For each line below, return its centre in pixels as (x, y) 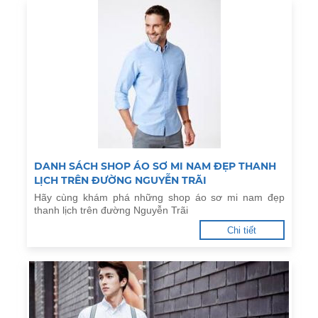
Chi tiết (242, 230)
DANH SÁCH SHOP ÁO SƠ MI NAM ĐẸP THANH (155, 166)
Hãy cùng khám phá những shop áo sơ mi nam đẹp (159, 197)
